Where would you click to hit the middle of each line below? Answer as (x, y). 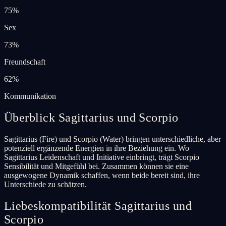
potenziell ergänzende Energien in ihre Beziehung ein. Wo (97, 148)
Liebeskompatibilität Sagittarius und (98, 206)
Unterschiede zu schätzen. (45, 184)
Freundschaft (25, 62)
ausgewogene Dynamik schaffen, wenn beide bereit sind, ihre (102, 175)
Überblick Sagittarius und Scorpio (91, 117)
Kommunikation (30, 96)
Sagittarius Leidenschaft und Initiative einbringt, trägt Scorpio (102, 157)
